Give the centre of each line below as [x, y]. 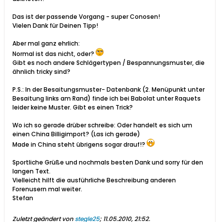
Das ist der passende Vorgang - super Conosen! [86, 17]
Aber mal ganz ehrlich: [46, 44]
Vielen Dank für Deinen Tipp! [56, 26]
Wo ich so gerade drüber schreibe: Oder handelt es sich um [102, 125]
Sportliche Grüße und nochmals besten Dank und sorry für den [108, 163]
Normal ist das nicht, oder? [54, 54]
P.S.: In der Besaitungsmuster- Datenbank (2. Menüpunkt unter [109, 90]
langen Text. [31, 171]
